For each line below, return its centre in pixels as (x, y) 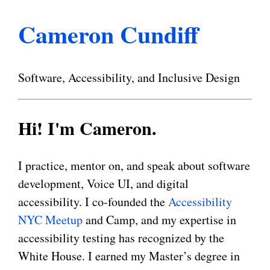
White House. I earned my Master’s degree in (129, 256)
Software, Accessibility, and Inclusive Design (129, 77)
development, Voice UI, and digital (103, 184)
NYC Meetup (50, 220)
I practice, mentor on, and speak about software (134, 166)
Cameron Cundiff (108, 34)
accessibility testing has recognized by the (121, 238)
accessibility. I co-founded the (93, 202)
